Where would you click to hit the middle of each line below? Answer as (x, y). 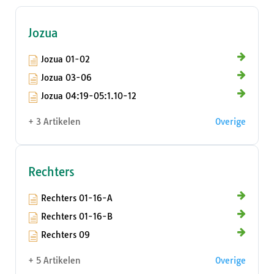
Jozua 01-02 (65, 60)
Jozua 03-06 (66, 78)
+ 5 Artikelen (54, 261)
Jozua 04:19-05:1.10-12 (89, 96)
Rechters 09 (65, 235)
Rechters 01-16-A (77, 198)
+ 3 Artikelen (54, 122)
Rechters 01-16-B (77, 217)
